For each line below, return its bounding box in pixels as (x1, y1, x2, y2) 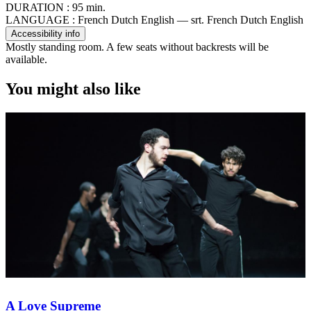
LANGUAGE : (6, 14, 75, 26)
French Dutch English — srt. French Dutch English (75, 14, 303, 26)
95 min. (69, 1, 106, 14)
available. (6, 53, 47, 66)
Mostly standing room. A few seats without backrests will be (6, 41, 269, 53)
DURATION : (6, 1, 69, 14)
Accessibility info (11, 28, 80, 40)
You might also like (6, 80, 141, 99)
